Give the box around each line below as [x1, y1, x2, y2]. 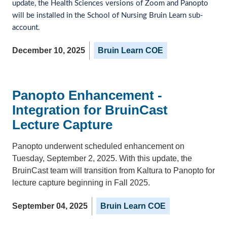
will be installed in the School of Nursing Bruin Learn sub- [12, 11, 203, 19]
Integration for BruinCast [12, 102, 168, 118]
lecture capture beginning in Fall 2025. [12, 178, 150, 187]
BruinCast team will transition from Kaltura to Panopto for [12, 166, 215, 175]
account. [12, 23, 42, 31]
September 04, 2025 [12, 201, 88, 210]
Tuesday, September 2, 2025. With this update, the [12, 154, 192, 163]
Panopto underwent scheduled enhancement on [12, 141, 184, 150]
